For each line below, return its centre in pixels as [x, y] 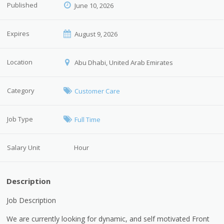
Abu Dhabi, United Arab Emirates [123, 62]
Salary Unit [24, 147]
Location [20, 62]
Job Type [20, 119]
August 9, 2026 [95, 34]
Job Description [31, 200]
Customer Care [97, 91]
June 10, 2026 [93, 5]
